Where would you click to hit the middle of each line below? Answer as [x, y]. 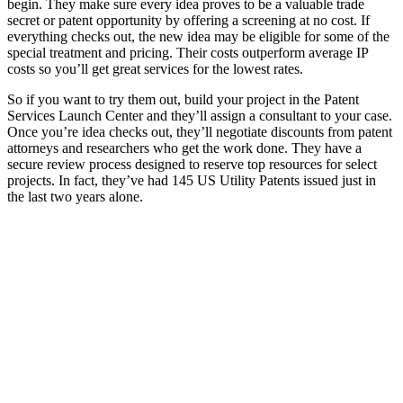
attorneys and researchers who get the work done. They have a [184, 148]
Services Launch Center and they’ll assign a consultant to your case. [200, 115]
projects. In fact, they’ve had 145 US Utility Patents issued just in [192, 180]
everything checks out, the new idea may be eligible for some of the [198, 36]
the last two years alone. [75, 196]
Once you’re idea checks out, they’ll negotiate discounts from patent [200, 131]
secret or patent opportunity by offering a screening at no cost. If [188, 20]
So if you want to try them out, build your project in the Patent [183, 99]
